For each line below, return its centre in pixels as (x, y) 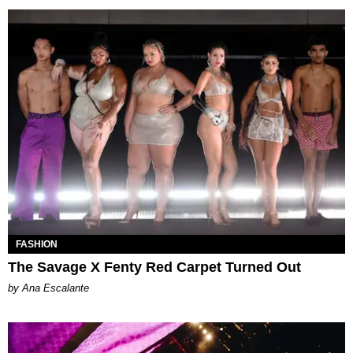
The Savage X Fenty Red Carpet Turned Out (154, 267)
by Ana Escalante (48, 288)
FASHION (37, 244)
